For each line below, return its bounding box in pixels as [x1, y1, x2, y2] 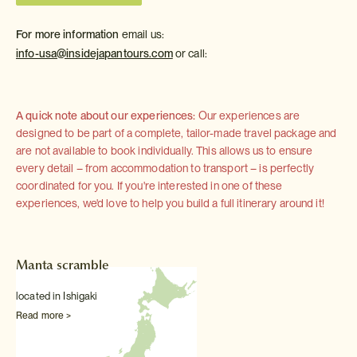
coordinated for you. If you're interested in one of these [16, 179, 283, 192]
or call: [172, 47, 210, 60]
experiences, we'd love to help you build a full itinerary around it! [16, 197, 324, 210]
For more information [16, 28, 122, 41]
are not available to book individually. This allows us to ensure [16, 144, 313, 157]
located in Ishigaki [16, 290, 98, 302]
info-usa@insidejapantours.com [16, 47, 173, 60]
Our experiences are [195, 109, 300, 122]
